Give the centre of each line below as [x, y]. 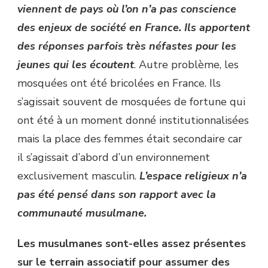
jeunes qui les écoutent [76, 65]
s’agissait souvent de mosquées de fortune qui [131, 102]
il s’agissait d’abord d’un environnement [114, 158]
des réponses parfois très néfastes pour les [127, 46]
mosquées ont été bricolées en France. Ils [119, 83]
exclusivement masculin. [78, 176]
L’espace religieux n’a [193, 176]
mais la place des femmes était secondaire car [130, 139]
